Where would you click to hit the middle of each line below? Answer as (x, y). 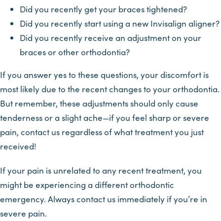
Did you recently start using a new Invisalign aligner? (120, 23)
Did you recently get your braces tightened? (103, 9)
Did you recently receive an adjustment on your (110, 37)
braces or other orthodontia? (75, 52)
